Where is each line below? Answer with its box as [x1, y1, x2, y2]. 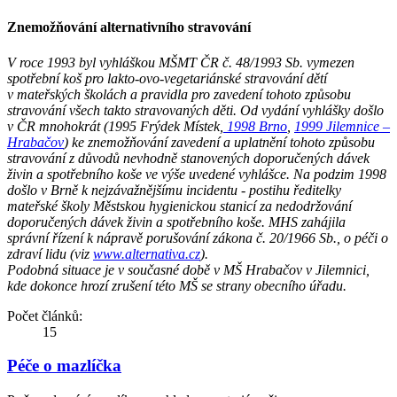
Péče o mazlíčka [7, 356, 121, 376]
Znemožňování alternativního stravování [7, 19, 251, 35]
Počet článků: [7, 307, 82, 323]
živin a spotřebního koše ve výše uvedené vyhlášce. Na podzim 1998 [7, 166, 386, 182]
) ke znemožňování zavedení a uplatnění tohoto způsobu [64, 134, 375, 150]
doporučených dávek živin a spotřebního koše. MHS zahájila [7, 214, 346, 230]
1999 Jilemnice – [294, 118, 390, 134]
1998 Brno [223, 118, 287, 134]
